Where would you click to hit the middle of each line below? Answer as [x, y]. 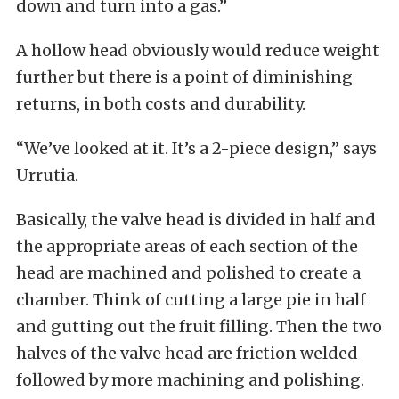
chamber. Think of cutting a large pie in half [191, 300]
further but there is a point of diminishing [184, 77]
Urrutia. [47, 175]
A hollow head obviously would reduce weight [198, 51]
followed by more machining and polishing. [190, 380]
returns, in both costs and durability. [161, 104]
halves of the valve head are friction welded [187, 354]
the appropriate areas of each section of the [187, 247]
